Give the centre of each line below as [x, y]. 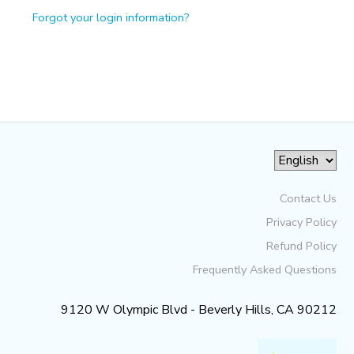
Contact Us [308, 199]
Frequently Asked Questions [264, 270]
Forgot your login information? [111, 18]
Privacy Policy [301, 222]
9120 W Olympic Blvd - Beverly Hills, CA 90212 [198, 310]
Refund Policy [301, 246]
